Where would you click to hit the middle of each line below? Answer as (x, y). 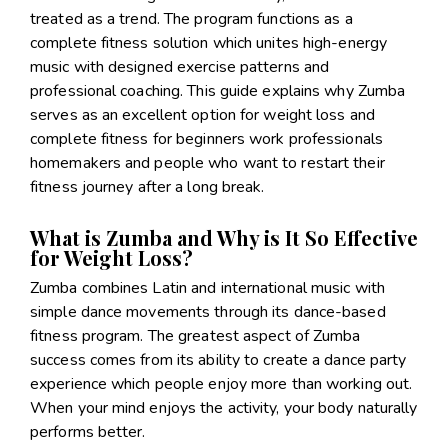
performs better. (88, 431)
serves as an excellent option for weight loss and (202, 114)
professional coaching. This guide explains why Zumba (218, 90)
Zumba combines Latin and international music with (207, 287)
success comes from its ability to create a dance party (218, 359)
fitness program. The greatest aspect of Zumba (195, 335)
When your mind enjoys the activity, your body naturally (224, 407)
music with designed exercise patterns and (180, 66)
